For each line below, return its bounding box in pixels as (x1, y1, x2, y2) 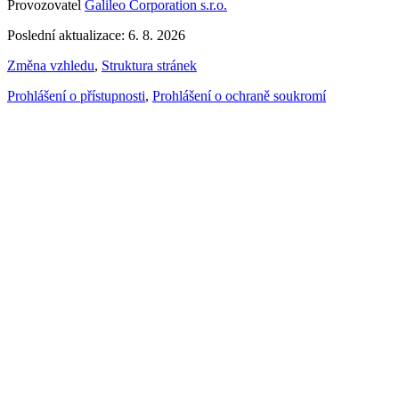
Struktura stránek (102, 58, 197, 74)
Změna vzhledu (7, 58, 94, 74)
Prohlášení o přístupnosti (7, 88, 145, 104)
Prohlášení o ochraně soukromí (152, 88, 326, 104)
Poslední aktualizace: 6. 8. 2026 (7, 28, 185, 44)
